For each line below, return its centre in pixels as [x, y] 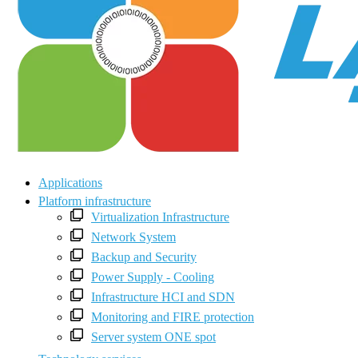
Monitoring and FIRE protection [173, 317]
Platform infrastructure [95, 201]
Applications [70, 183]
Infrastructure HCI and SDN [163, 297]
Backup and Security [144, 257]
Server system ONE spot [153, 337]
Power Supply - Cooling [153, 277]
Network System [133, 237]
